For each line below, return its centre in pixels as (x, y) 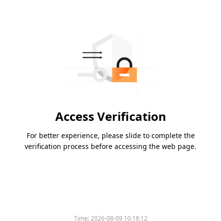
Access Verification (110, 116)
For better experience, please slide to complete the (110, 136)
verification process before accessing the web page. (110, 147)
